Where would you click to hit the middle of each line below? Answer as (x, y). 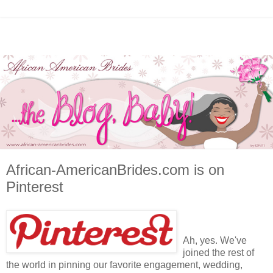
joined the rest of (218, 252)
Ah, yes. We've (215, 240)
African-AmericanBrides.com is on (115, 170)
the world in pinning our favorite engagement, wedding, (124, 264)
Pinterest (35, 187)
